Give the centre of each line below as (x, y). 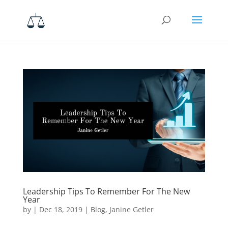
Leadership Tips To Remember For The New (106, 191)
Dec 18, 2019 (61, 209)
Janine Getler (131, 209)
